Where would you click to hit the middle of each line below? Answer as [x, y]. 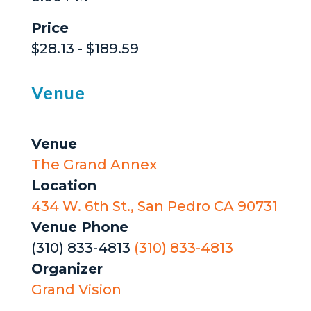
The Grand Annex [94, 165]
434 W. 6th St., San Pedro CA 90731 [154, 207]
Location [64, 186]
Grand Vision [76, 290]
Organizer [67, 269]
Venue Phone [79, 227]
